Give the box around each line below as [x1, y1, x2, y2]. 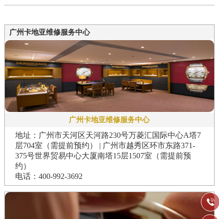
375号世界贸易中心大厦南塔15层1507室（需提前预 [15, 151, 192, 160]
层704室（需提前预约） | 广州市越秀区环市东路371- [15, 141, 196, 150]
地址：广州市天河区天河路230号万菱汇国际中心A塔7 [15, 131, 201, 139]
